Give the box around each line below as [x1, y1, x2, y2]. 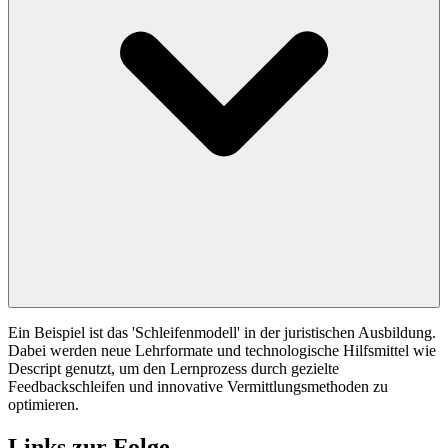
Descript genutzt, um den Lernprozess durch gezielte [8, 359, 339, 377]
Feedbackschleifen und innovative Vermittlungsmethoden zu [8, 377, 388, 395]
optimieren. [8, 395, 79, 413]
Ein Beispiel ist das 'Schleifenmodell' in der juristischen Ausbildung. [8, 323, 436, 341]
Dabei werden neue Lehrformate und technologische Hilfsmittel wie [8, 341, 436, 359]
